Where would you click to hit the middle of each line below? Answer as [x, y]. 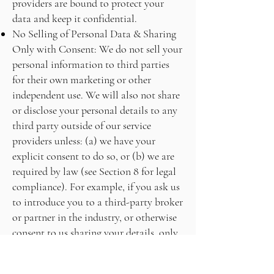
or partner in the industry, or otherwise [94, 217]
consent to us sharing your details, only [95, 232]
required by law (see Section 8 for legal [94, 171]
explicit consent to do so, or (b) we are [93, 156]
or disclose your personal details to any [95, 110]
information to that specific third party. [96, 263]
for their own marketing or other [82, 80]
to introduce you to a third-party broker [98, 202]
